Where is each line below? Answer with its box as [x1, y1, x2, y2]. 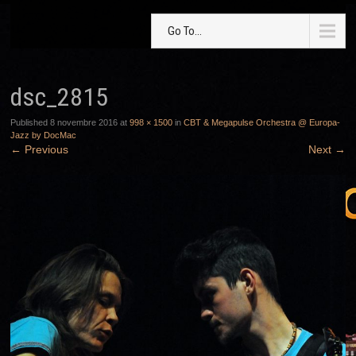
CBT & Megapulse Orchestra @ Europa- [184, 118, 341, 128]
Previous [21, 143, 69, 157]
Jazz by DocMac [10, 130, 77, 141]
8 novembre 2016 [50, 118, 118, 128]
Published [10, 118, 51, 128]
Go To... [168, 24, 203, 39]
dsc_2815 [10, 82, 109, 113]
